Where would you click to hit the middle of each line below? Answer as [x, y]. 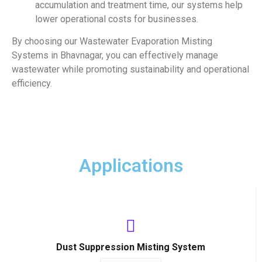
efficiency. [32, 83]
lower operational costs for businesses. [117, 19]
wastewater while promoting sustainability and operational [130, 69]
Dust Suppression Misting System [131, 247]
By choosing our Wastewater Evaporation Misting [112, 41]
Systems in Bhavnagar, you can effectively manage [115, 55]
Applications [131, 166]
